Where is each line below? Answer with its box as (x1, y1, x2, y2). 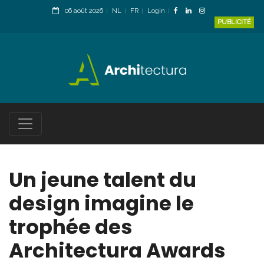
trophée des (9, 213, 133, 242)
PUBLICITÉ (217, 18, 251, 26)
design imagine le (9, 189, 194, 218)
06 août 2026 (64, 7, 103, 15)
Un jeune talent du (9, 166, 196, 194)
